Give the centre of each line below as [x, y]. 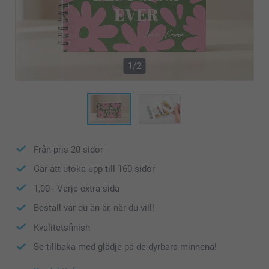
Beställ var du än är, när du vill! [94, 208]
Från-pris [52, 149]
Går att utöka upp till [76, 169]
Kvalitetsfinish [62, 227]
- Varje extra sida [85, 188]
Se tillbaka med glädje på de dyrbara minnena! [125, 247]
